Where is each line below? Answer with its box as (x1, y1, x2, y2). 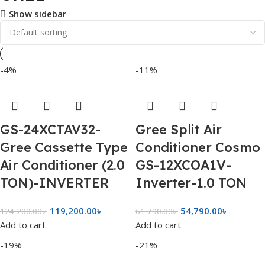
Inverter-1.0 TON (135, 174, 247, 191)
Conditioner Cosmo (135, 138, 260, 156)
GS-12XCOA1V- (135, 156, 231, 173)
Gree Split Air (135, 121, 222, 138)
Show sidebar (8, 8, 66, 20)
